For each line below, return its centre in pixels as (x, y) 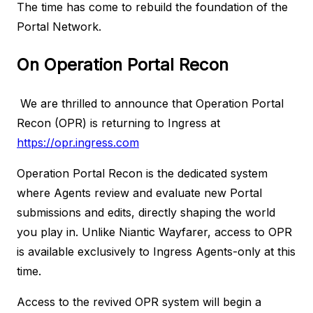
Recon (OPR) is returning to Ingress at (118, 123)
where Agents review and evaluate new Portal (139, 192)
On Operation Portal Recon (123, 64)
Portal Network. (59, 27)
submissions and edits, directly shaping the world (146, 212)
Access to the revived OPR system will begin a (139, 301)
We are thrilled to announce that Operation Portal (150, 103)
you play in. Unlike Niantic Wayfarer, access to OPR (154, 232)
